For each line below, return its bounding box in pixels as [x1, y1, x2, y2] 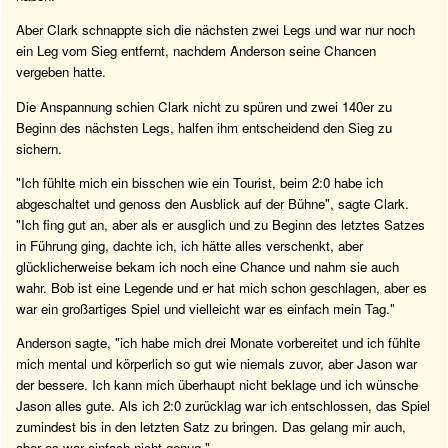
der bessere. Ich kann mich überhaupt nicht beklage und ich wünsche [16, 375, 418, 395]
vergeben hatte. [16, 62, 106, 82]
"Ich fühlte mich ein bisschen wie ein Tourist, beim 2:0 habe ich [16, 173, 383, 193]
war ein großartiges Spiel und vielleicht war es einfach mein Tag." [16, 299, 395, 319]
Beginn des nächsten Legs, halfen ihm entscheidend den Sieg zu [16, 117, 392, 137]
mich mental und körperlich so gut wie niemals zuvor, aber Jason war [16, 354, 417, 374]
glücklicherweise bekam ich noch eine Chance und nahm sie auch [16, 257, 399, 277]
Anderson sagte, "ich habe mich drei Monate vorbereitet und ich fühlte [16, 333, 420, 353]
